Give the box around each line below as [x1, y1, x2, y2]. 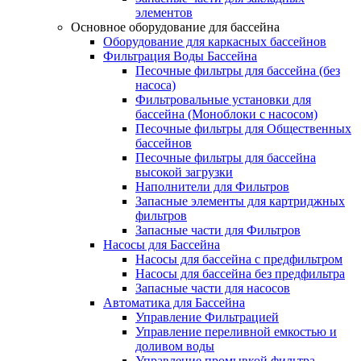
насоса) [135, 77, 176, 92]
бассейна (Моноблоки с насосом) [135, 106, 317, 121]
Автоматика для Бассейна [103, 295, 245, 309]
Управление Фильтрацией [135, 309, 279, 324]
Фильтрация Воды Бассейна [103, 48, 257, 63]
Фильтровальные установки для [135, 92, 311, 106]
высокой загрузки [135, 164, 233, 179]
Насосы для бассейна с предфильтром [135, 251, 342, 266]
